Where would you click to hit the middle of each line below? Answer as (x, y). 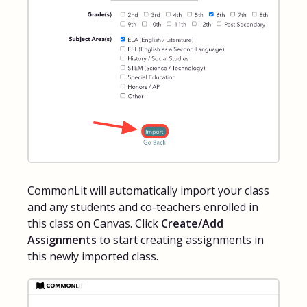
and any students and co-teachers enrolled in (143, 207)
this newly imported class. (93, 256)
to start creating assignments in (180, 240)
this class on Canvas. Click (94, 223)
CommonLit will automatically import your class (148, 190)
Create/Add (192, 223)
